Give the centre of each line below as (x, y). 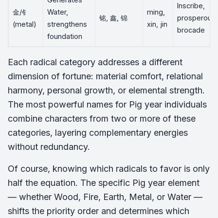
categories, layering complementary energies (98, 133)
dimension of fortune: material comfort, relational (105, 76)
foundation (65, 36)
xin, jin (157, 24)
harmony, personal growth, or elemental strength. (106, 90)
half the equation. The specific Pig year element (104, 183)
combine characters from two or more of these (102, 118)
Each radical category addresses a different (95, 62)
